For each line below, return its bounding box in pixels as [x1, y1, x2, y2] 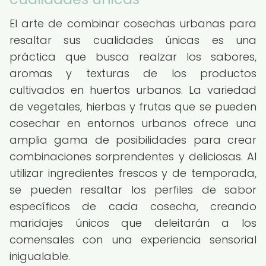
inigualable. [9, 249, 70, 264]
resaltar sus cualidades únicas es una [9, 33, 256, 47]
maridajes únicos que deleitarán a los [9, 216, 256, 230]
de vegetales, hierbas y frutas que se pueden [9, 99, 256, 114]
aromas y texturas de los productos [9, 66, 256, 81]
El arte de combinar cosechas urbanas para [9, 16, 256, 31]
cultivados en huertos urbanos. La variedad [9, 83, 256, 97]
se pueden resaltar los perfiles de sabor [9, 182, 256, 197]
